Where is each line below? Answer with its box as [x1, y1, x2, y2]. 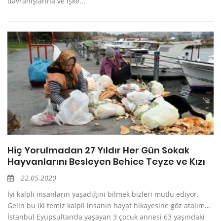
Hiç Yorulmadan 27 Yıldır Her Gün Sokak [7, 144, 189, 157]
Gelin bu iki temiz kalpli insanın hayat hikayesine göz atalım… [7, 201, 210, 211]
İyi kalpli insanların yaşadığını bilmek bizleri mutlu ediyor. [7, 189, 199, 199]
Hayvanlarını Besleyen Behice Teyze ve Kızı [7, 155, 205, 168]
